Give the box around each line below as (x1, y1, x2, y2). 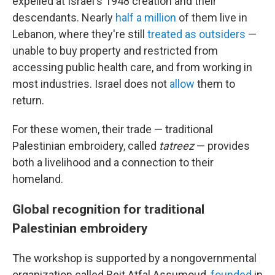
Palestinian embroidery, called (12, 139, 159, 152)
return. (12, 94, 44, 107)
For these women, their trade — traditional (12, 123, 213, 136)
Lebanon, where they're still (12, 28, 147, 41)
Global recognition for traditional (12, 201, 204, 217)
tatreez (159, 139, 194, 152)
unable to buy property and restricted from (12, 44, 218, 57)
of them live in (176, 11, 247, 24)
